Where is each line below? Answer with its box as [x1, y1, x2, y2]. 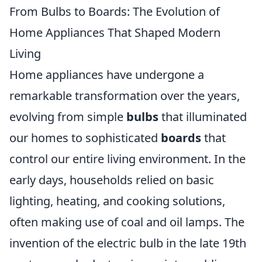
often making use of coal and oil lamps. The [9, 214, 244, 230]
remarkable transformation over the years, [9, 88, 240, 104]
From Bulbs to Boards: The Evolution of [9, 4, 220, 19]
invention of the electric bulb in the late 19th [9, 235, 246, 251]
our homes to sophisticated [9, 130, 161, 146]
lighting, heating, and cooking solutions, [9, 193, 225, 209]
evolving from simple [9, 109, 126, 125]
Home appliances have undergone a [9, 67, 204, 82]
